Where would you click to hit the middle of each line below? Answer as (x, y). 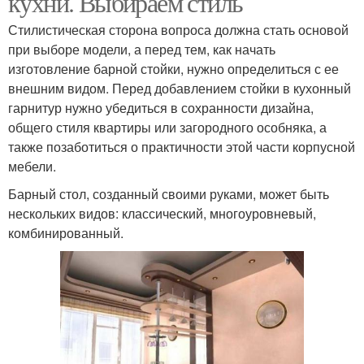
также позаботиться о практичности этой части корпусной (182, 147)
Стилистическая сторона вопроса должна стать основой (178, 30)
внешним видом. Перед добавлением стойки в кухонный (180, 88)
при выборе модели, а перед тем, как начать (142, 49)
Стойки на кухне (269, 72)
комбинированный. (66, 233)
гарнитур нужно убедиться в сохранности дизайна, (161, 108)
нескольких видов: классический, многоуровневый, (162, 213)
